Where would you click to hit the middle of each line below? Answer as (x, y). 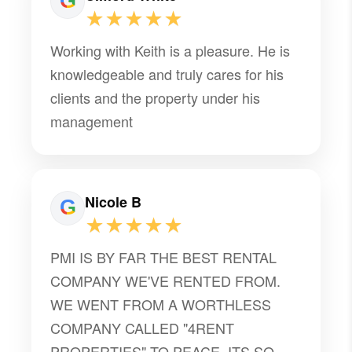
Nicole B (114, 202)
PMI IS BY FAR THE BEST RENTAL (164, 257)
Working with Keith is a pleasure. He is (170, 50)
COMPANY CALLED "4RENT (143, 327)
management (92, 121)
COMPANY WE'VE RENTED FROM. (166, 280)
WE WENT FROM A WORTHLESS (161, 304)
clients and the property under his (156, 97)
